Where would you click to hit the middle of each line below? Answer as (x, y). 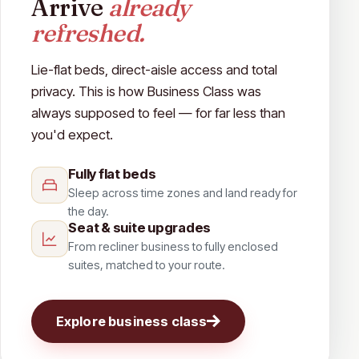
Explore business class (131, 321)
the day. (89, 212)
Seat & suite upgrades (140, 228)
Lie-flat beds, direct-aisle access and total (155, 70)
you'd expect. (73, 135)
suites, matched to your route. (147, 265)
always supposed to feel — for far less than (159, 113)
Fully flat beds (112, 174)
